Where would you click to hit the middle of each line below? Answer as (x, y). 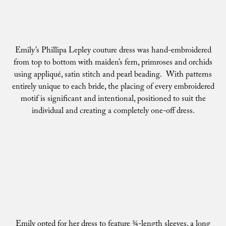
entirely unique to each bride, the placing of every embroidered (113, 88)
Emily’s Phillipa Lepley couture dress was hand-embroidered (113, 51)
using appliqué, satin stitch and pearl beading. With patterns (113, 75)
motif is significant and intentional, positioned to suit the (113, 100)
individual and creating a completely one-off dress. (113, 112)
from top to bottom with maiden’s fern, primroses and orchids (113, 63)
